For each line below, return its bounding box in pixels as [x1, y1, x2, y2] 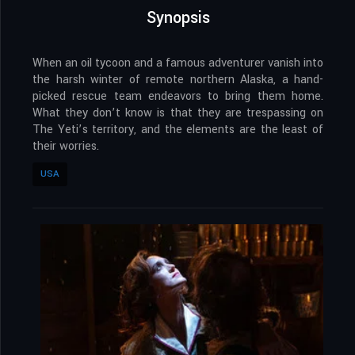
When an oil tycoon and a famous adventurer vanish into [32, 55, 323, 72]
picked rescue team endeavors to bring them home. [32, 88, 323, 105]
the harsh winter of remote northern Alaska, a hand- [32, 71, 323, 89]
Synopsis [146, 6, 210, 30]
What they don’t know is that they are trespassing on [32, 105, 323, 122]
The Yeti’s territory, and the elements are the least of [32, 121, 323, 139]
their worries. [32, 138, 99, 155]
